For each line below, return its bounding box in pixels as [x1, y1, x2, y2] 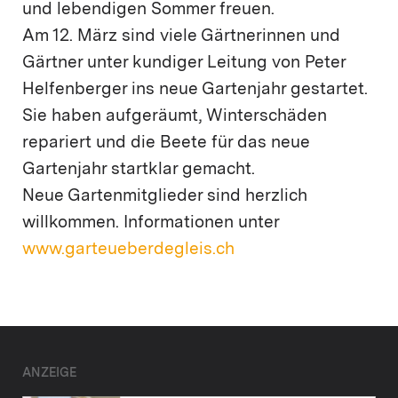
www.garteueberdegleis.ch [22, 241, 235, 259]
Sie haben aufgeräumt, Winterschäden [22, 107, 327, 125]
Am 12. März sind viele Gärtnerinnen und [22, 28, 340, 45]
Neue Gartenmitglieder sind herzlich [22, 187, 307, 205]
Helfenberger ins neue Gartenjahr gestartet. [22, 81, 368, 99]
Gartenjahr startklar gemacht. [22, 161, 255, 179]
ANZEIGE [22, 367, 76, 379]
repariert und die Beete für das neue [22, 134, 310, 152]
